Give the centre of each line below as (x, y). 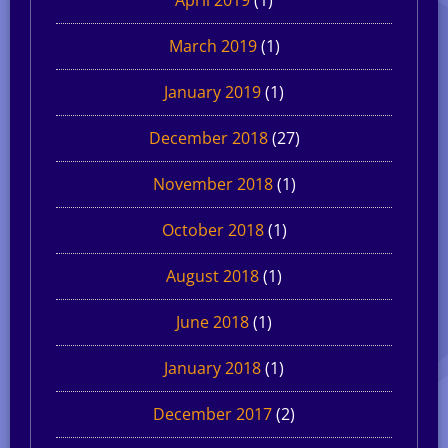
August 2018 (212, 275)
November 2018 (212, 183)
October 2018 (212, 229)
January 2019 (212, 91)
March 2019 (212, 45)
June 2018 (212, 321)
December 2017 (212, 413)
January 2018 (212, 367)
